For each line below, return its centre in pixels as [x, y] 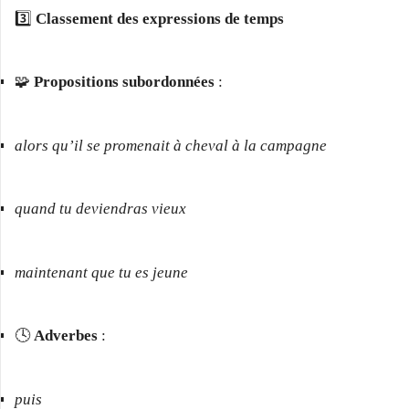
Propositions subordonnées [124, 82]
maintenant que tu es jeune [101, 272]
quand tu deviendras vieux [100, 209]
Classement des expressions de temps [160, 18]
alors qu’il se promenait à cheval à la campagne [171, 145]
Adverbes [66, 336]
